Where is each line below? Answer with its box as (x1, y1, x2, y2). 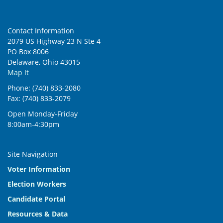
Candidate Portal (7, 194, 65, 204)
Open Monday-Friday (7, 109, 78, 118)
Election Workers (7, 179, 66, 189)
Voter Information (7, 164, 70, 174)
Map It (7, 68, 29, 77)
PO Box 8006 (7, 47, 49, 56)
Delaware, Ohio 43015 (7, 57, 80, 67)
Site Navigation (7, 149, 58, 159)
